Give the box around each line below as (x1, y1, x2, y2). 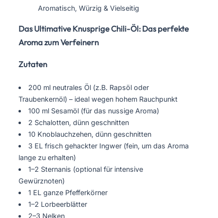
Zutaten (18, 59, 47, 69)
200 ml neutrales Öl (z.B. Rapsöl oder (28, 83, 149, 91)
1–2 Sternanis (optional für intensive (28, 164, 144, 173)
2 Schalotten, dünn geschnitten (28, 118, 129, 127)
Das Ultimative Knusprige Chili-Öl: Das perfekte (18, 24, 189, 34)
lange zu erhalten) (18, 153, 76, 162)
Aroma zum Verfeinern (18, 37, 99, 48)
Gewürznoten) (18, 176, 65, 185)
